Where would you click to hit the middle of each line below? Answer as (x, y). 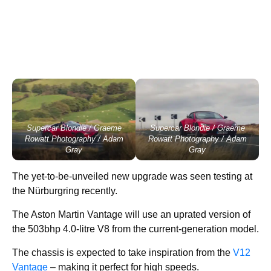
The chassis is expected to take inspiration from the (121, 253)
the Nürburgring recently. (65, 191)
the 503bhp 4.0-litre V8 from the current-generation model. (135, 229)
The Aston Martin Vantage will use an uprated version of (131, 215)
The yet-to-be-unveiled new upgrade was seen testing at (132, 177)
